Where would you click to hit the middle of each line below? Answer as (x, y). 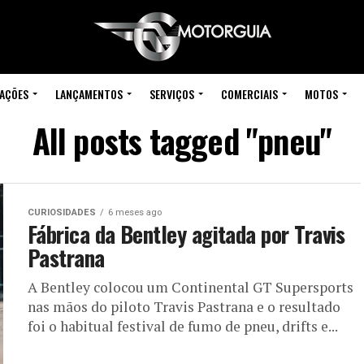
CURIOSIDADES (62, 212)
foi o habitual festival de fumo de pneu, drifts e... (183, 326)
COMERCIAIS (249, 94)
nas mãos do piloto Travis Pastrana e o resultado (184, 307)
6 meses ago (135, 212)
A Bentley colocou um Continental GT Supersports (191, 287)
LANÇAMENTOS (89, 94)
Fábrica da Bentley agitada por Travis (186, 234)
